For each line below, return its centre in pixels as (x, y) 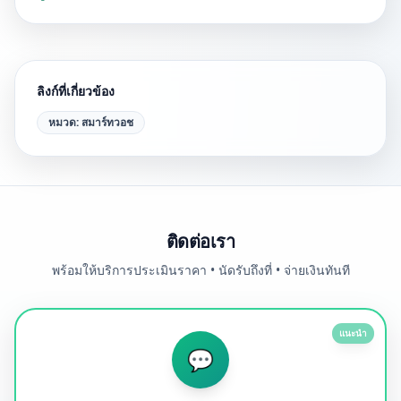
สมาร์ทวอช (107, 122)
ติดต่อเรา (200, 241)
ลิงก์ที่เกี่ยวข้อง (76, 91)
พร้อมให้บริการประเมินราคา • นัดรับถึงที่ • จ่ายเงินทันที (200, 270)
